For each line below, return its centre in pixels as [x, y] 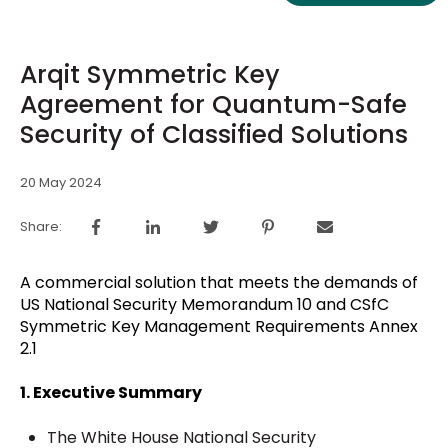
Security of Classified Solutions [214, 135]
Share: [41, 226]
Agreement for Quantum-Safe [213, 105]
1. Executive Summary [111, 393]
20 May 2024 [61, 182]
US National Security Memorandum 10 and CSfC [204, 304]
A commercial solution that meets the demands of [219, 282]
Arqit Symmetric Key [150, 75]
